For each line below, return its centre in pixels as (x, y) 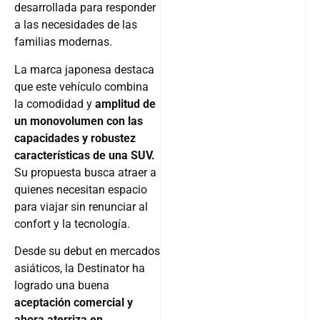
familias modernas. (63, 42)
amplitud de (125, 104)
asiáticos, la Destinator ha (80, 268)
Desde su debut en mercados (87, 251)
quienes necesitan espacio (81, 189)
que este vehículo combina (81, 86)
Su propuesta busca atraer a (85, 172)
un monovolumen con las (79, 121)
